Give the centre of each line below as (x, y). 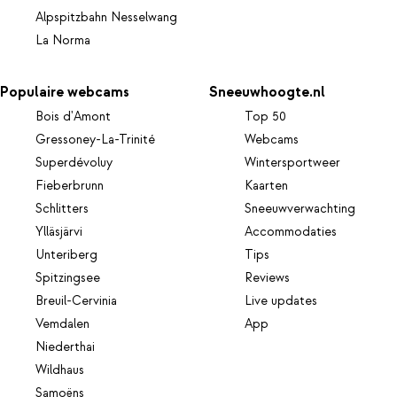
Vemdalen (62, 324)
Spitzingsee (68, 278)
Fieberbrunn (70, 186)
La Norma (63, 41)
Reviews (268, 278)
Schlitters (62, 209)
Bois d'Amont (73, 117)
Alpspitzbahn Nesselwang (106, 18)
